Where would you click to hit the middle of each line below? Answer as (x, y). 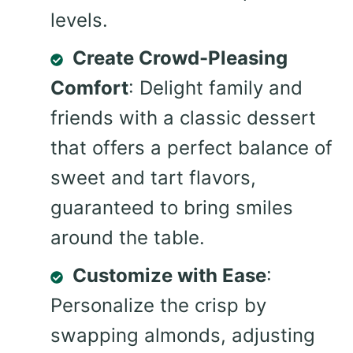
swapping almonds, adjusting (183, 336)
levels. (79, 20)
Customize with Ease (169, 276)
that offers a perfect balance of (191, 148)
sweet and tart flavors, (153, 178)
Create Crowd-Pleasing (180, 58)
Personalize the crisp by (158, 306)
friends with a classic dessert (183, 118)
